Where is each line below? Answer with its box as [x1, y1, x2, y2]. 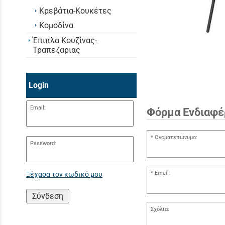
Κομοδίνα [39, 20, 73, 30]
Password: [30, 140, 56, 147]
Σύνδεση [32, 191, 63, 201]
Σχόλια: [150, 205, 169, 212]
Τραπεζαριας [33, 45, 80, 55]
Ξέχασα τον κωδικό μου [26, 170, 102, 179]
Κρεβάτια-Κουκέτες [39, 6, 111, 16]
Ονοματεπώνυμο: [154, 134, 197, 141]
